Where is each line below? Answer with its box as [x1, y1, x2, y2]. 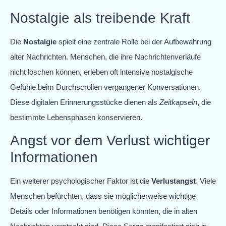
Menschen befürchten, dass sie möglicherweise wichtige [10, 192, 196, 201]
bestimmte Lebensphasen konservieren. [10, 112, 142, 122]
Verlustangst [151, 177, 196, 186]
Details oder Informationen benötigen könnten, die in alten [10, 207, 197, 216]
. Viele [196, 177, 216, 186]
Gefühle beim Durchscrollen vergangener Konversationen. [10, 82, 201, 91]
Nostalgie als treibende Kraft [10, 10, 190, 26]
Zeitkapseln [159, 97, 197, 106]
